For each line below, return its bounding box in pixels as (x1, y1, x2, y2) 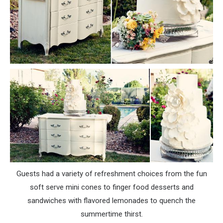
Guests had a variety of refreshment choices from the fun (16, 169, 207, 178)
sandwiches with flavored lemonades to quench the (27, 196, 196, 205)
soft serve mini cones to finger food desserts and (29, 182, 194, 192)
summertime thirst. (80, 209, 143, 219)
